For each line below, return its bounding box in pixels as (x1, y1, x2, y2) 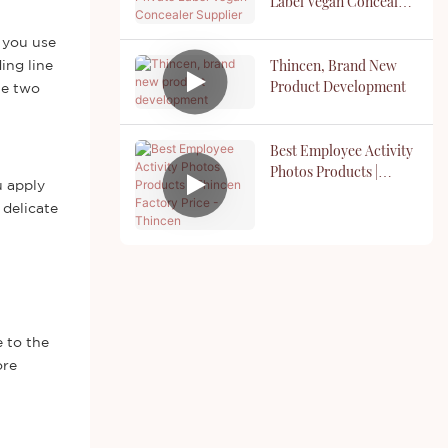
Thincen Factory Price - (269, 182, 417, 202)
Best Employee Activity (269, 140, 413, 160)
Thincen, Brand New (269, 55, 397, 75)
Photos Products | (269, 161, 378, 181)
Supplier (269, 12, 323, 32)
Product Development (269, 76, 406, 96)
